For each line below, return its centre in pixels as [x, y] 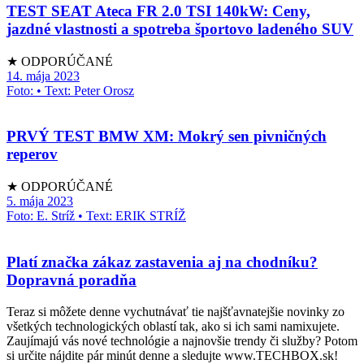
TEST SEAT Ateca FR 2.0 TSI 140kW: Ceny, [158, 11]
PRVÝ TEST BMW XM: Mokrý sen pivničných [167, 136]
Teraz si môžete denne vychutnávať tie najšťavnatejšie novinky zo [175, 311]
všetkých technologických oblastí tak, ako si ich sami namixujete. [173, 326]
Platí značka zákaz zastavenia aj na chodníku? [162, 262]
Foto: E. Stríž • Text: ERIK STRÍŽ [96, 216]
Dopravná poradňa [71, 279]
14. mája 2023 [43, 76]
